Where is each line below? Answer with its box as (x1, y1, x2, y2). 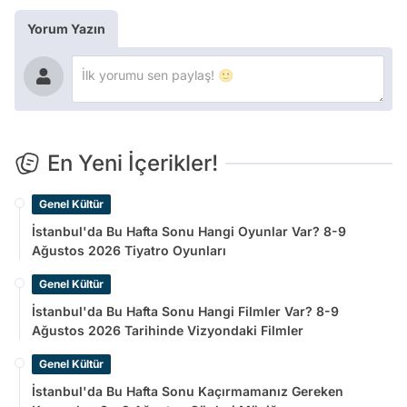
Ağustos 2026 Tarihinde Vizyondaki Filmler (32, 323, 303, 339)
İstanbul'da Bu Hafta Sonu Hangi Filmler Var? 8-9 (32, 303, 339, 320)
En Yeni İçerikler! (47, 150, 218, 177)
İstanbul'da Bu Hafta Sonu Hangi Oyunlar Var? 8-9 (32, 223, 346, 240)
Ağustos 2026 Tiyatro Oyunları (32, 243, 226, 259)
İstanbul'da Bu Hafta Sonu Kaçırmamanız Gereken (32, 383, 343, 400)
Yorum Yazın (27, 21, 105, 37)
